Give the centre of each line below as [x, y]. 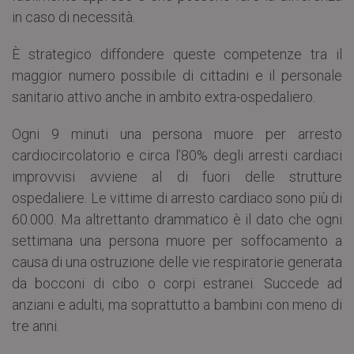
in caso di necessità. [73, 17]
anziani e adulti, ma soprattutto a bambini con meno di [177, 304]
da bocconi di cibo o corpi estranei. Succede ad [177, 283]
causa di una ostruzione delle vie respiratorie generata [177, 262]
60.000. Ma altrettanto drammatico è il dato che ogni [177, 219]
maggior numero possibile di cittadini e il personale [177, 75]
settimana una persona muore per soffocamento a [177, 240]
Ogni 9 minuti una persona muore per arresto [177, 134]
